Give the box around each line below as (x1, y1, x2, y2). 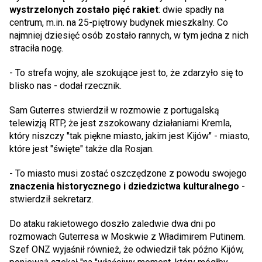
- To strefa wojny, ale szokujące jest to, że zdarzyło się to (9, 67, 243, 78)
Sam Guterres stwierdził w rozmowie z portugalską (9, 104, 219, 116)
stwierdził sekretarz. (9, 193, 94, 205)
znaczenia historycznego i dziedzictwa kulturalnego (9, 180, 239, 192)
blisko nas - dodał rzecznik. (9, 80, 122, 91)
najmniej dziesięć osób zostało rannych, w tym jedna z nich (9, 29, 249, 41)
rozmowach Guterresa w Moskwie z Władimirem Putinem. (9, 230, 245, 242)
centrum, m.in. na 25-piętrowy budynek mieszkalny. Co (9, 16, 228, 28)
